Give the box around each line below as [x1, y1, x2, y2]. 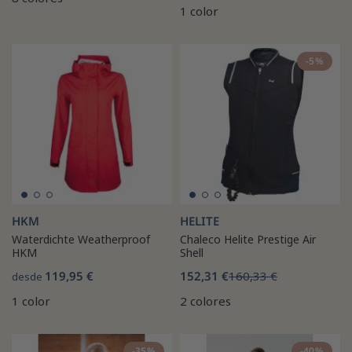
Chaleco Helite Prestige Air [180, 231, 316, 247]
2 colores [180, 292, 231, 309]
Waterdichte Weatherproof [12, 231, 150, 247]
